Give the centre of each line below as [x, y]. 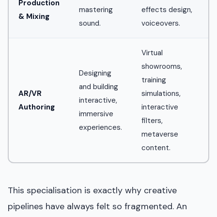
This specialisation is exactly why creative [92, 190]
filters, [152, 120]
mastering [96, 9]
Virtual [152, 53]
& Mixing [34, 16]
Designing [95, 73]
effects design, [167, 9]
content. [156, 147]
